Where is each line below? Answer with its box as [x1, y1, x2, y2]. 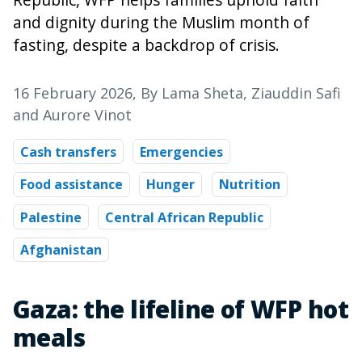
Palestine [20, 208, 82, 226]
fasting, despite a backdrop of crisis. [13, 34, 280, 57]
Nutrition [218, 175, 280, 194]
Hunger [146, 175, 196, 194]
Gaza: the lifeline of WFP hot [13, 293, 348, 326]
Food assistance [20, 175, 123, 194]
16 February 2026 [13, 83, 133, 103]
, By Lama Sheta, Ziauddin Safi [133, 83, 341, 103]
